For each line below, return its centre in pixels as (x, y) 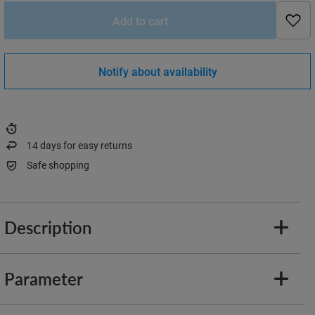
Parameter (44, 279)
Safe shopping (58, 165)
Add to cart (140, 20)
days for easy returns (85, 145)
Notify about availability (157, 71)
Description (48, 227)
